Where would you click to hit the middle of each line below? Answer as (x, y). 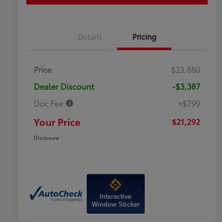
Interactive (116, 197)
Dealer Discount (64, 86)
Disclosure (46, 138)
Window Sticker (115, 205)
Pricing (144, 36)
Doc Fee (50, 103)
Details (90, 36)
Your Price (57, 122)
